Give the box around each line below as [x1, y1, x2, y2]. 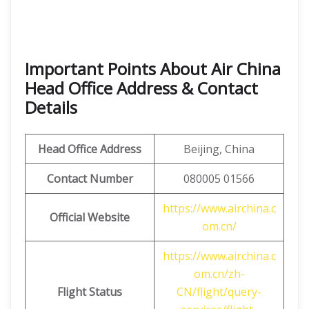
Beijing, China [183, 141, 255, 157]
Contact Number [46, 171, 133, 186]
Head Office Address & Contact [25, 77, 258, 99]
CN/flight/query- [177, 284, 261, 299]
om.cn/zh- [193, 266, 245, 281]
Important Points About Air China [25, 57, 281, 80]
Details [25, 96, 77, 119]
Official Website [50, 210, 130, 225]
